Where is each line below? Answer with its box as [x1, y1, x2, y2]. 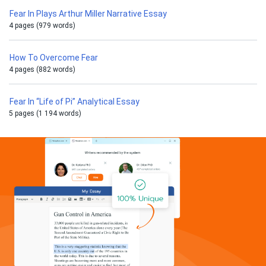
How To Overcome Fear [9, 53, 98, 62]
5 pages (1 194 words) [9, 109, 81, 118]
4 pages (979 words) [9, 21, 75, 30]
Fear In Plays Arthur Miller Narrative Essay [9, 9, 167, 18]
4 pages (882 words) [9, 65, 75, 74]
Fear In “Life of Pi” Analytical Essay [9, 97, 140, 106]
